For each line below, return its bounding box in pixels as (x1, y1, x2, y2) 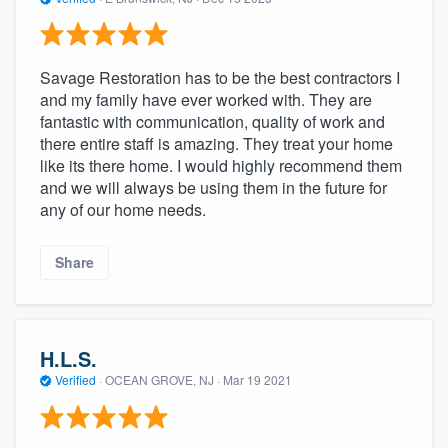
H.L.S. (40, 344, 97, 374)
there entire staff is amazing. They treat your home (40, 132, 393, 156)
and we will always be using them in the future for (40, 176, 387, 200)
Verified (52, 371, 99, 389)
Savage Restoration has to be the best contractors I (40, 66, 400, 90)
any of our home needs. (40, 198, 206, 222)
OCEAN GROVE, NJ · (102, 371, 223, 389)
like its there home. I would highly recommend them (40, 154, 402, 178)
